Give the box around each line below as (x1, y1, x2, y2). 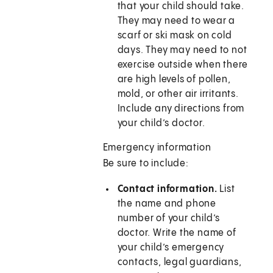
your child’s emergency (117, 243, 225, 253)
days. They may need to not (117, 45, 247, 56)
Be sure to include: (102, 158, 189, 169)
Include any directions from (117, 104, 245, 115)
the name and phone (117, 199, 217, 210)
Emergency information (102, 143, 211, 154)
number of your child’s (117, 213, 221, 224)
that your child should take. (117, 1, 245, 12)
